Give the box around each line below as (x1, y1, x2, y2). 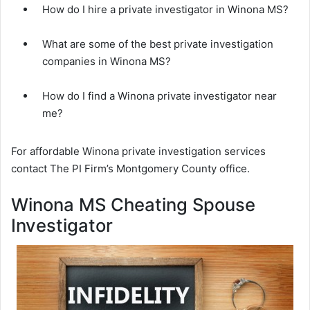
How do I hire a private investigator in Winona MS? (42, 3, 289, 17)
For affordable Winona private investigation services (11, 145, 266, 158)
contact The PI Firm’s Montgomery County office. (11, 162, 250, 176)
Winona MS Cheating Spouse (11, 194, 255, 216)
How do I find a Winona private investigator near (42, 89, 277, 103)
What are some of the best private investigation (42, 37, 273, 51)
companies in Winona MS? (42, 55, 171, 69)
